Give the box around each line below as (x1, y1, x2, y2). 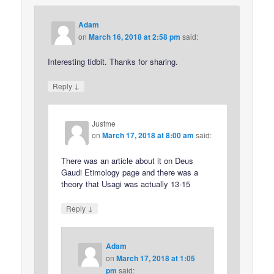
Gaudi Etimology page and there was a (61, 166, 199, 178)
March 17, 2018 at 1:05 (116, 252, 195, 264)
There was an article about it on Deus (61, 154, 194, 166)
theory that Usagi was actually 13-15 (61, 177, 191, 190)
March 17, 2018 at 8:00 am (102, 130, 194, 141)
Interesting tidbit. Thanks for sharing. (48, 56, 179, 68)
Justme (92, 118, 116, 129)
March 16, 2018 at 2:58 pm (89, 31, 181, 42)
